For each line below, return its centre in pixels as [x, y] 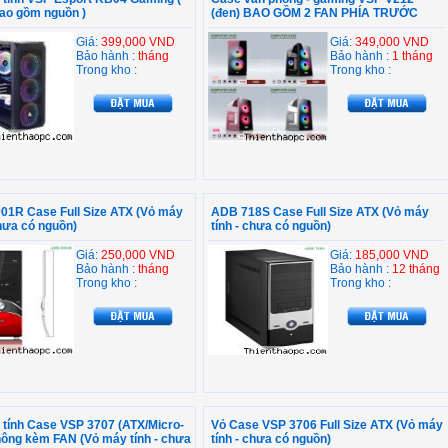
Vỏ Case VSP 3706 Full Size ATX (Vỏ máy [327, 425]
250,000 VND [138, 255]
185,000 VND [392, 255]
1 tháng [412, 56]
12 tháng [416, 269]
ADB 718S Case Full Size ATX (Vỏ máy [320, 212]
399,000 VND [138, 42]
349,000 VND [392, 42]
